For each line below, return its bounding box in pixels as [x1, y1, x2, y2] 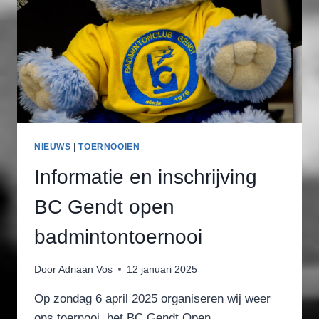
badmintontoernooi [34, 226, 202, 249]
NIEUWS [34, 142, 71, 152]
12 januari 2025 [127, 263, 198, 275]
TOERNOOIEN [78, 142, 140, 152]
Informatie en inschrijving [34, 166, 257, 189]
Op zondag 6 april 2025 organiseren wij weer [34, 291, 271, 305]
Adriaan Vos [58, 263, 113, 275]
